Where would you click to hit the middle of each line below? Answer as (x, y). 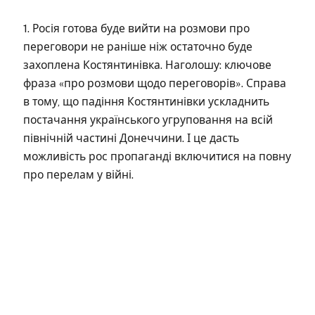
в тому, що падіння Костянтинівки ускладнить (146, 102)
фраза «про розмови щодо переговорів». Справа (155, 83)
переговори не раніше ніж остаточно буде (138, 47)
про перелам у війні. (78, 175)
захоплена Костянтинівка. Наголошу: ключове (147, 65)
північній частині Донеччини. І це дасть (131, 138)
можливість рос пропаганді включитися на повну (157, 156)
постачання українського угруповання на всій (148, 120)
